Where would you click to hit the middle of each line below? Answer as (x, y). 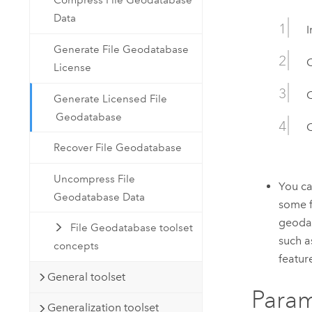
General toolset (86, 276)
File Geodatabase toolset (131, 228)
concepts (77, 246)
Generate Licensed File (111, 99)
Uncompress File (95, 179)
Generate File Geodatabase (122, 49)
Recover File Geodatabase (118, 148)
